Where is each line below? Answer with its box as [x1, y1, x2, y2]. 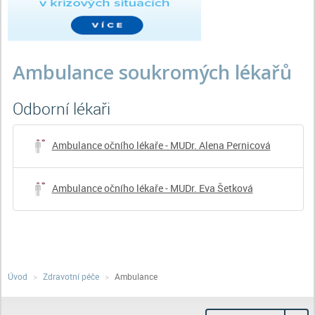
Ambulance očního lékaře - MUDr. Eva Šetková [51, 181, 253, 195]
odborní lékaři [22, 97, 110, 120]
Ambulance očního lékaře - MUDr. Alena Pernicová [51, 138, 271, 152]
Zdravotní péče [42, 270, 99, 282]
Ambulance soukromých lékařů [12, 58, 292, 85]
